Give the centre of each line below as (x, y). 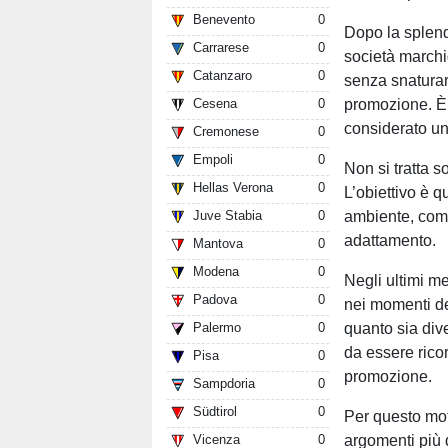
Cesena (215, 104)
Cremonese (226, 132)
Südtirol (215, 412)
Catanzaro (222, 76)
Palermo (217, 328)
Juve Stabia (227, 216)
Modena (216, 272)
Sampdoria (224, 384)
